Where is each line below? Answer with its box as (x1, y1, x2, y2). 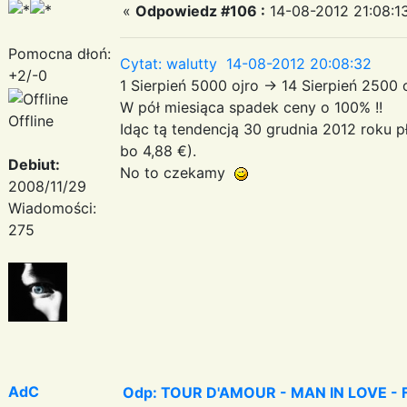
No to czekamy (120, 163, 234, 182)
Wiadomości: (8, 198, 96, 217)
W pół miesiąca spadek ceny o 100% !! (120, 97, 382, 116)
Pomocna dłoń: (8, 44, 111, 63)
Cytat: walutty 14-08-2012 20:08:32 (120, 54, 372, 73)
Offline (8, 111, 54, 130)
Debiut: (8, 154, 60, 174)
